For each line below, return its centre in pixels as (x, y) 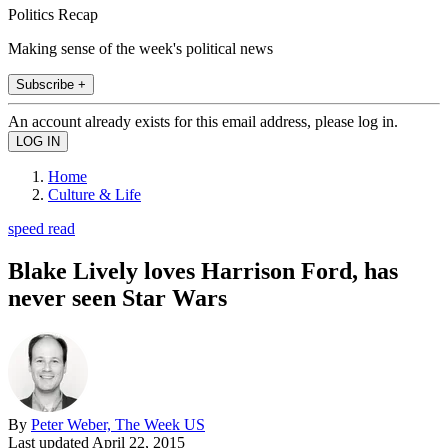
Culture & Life (94, 194)
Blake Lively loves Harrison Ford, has (203, 270)
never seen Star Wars (117, 297)
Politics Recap (53, 14)
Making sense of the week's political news (140, 48)
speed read (41, 228)
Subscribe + (51, 84)
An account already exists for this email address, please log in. (203, 121)
